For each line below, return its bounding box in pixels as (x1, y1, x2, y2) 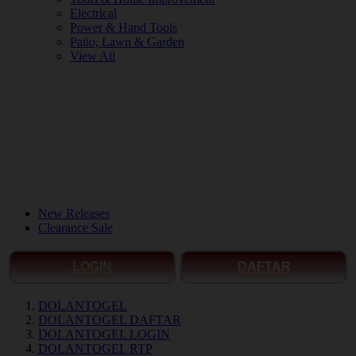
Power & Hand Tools (70, 21, 177, 34)
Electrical (70, 6, 117, 20)
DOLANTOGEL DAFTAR (38, 313, 181, 327)
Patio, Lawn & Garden (70, 35, 184, 48)
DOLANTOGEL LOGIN (38, 327, 170, 341)
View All (70, 49, 115, 63)
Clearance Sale (38, 221, 113, 234)
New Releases (38, 207, 110, 220)
